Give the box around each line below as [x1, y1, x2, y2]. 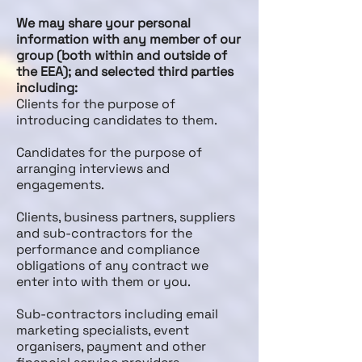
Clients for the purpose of [16, 95, 175, 112]
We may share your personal [16, 15, 191, 32]
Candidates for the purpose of [16, 144, 202, 161]
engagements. [16, 176, 104, 193]
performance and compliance [16, 241, 200, 258]
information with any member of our [16, 31, 241, 48]
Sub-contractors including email [16, 305, 218, 322]
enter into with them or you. [16, 273, 191, 290]
